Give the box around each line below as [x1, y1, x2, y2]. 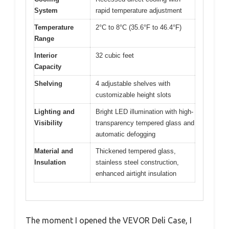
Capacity [34, 63, 61, 71]
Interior [34, 52, 57, 60]
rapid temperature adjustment [96, 7, 182, 15]
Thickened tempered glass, [96, 147, 176, 155]
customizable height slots [96, 91, 171, 99]
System [34, 7, 58, 15]
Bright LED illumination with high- [96, 108, 193, 116]
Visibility [34, 119, 62, 127]
